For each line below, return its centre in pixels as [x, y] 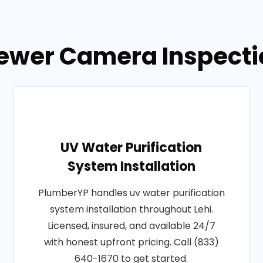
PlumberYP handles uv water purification [131, 193]
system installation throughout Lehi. [131, 209]
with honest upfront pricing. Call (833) [131, 242]
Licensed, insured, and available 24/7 [131, 226]
